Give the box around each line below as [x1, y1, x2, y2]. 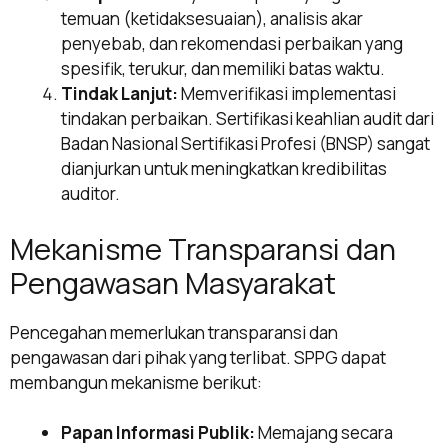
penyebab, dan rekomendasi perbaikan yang [61, 32, 403, 56]
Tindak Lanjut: [61, 82, 178, 106]
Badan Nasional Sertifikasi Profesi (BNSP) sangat [61, 132, 430, 156]
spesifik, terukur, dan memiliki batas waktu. [61, 57, 385, 81]
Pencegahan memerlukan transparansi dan [10, 320, 338, 344]
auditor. [61, 182, 120, 206]
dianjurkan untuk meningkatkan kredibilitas [61, 157, 387, 181]
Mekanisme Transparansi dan [10, 228, 396, 269]
